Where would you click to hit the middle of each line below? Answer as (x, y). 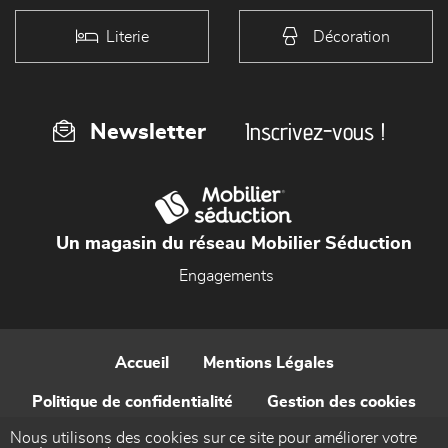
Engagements (226, 276)
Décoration (351, 36)
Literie (127, 36)
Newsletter (148, 132)
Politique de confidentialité (132, 402)
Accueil (141, 363)
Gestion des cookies (341, 402)
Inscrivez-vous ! (315, 131)
